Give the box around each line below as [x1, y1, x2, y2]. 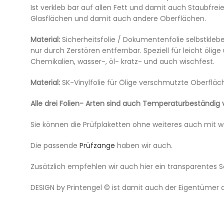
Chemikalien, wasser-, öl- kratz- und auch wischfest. [30, 56, 214, 66]
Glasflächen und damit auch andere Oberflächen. [30, 13, 206, 23]
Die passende [30, 140, 79, 150]
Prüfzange [79, 140, 117, 150]
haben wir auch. [117, 140, 172, 150]
